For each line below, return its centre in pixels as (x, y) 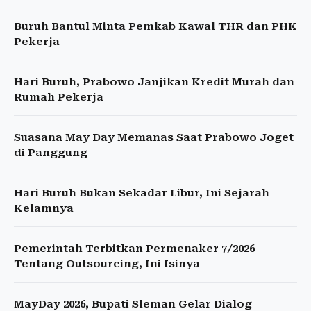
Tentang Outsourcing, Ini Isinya (107, 264)
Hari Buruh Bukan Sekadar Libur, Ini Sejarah (142, 193)
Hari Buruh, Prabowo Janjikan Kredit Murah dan (154, 82)
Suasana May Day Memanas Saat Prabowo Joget (154, 137)
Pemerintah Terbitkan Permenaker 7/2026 (134, 249)
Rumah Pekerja (59, 97)
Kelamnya (44, 208)
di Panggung (51, 153)
